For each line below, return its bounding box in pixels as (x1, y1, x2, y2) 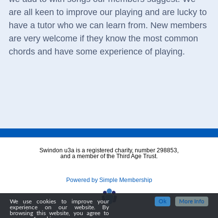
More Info (179, 199, 204, 204)
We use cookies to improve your (10, 199, 109, 204)
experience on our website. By (10, 204, 109, 210)
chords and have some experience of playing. (8, 47, 185, 57)
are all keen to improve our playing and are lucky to (8, 7, 207, 18)
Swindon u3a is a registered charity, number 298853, (39, 147, 179, 154)
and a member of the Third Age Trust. (60, 153, 158, 160)
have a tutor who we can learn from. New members (8, 20, 207, 31)
